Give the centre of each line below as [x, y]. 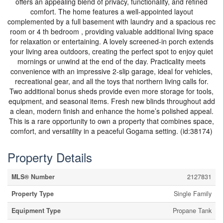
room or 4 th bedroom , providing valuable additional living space [111, 31]
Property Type [33, 194]
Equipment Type [36, 211]
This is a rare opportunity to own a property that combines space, [111, 121]
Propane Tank [192, 211]
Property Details [50, 157]
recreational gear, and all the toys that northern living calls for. [111, 81]
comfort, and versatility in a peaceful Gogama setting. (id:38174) [111, 131]
